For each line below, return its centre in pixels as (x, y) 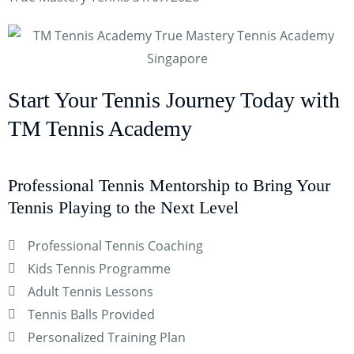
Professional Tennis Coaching (115, 245)
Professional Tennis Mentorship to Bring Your (169, 185)
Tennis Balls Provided (91, 314)
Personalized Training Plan (107, 337)
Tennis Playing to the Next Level (123, 207)
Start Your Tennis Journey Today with (174, 100)
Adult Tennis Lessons (90, 291)
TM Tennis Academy (100, 129)
